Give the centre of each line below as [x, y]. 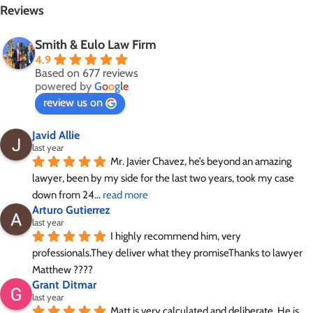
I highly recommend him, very [176, 236]
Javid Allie [56, 136]
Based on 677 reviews [87, 73]
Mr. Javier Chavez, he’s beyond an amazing [201, 162]
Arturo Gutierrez [71, 210]
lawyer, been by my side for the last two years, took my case [163, 179]
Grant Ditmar [64, 285]
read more [125, 195]
